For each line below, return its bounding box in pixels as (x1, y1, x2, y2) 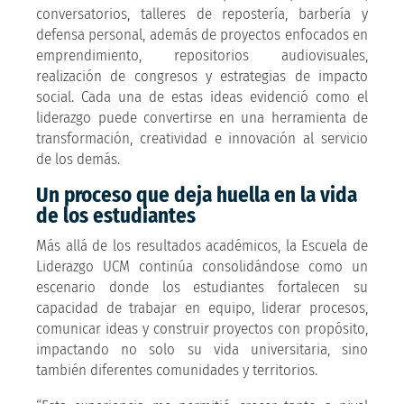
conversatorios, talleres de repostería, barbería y (36, 4, 368, 23)
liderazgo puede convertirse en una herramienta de (36, 107, 368, 127)
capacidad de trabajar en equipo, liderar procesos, (36, 298, 368, 317)
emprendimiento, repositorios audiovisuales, (36, 45, 368, 65)
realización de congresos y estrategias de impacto (36, 66, 368, 86)
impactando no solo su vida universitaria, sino (36, 339, 368, 359)
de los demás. (36, 149, 120, 169)
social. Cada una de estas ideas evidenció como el (36, 87, 368, 106)
